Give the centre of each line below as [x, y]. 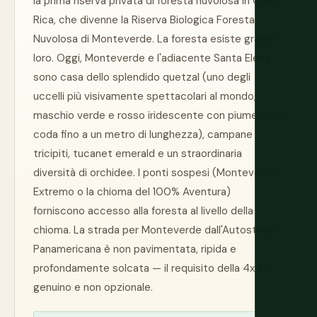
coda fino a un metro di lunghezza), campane [143, 134]
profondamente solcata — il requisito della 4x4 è [152, 268]
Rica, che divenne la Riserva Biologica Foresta [144, 20]
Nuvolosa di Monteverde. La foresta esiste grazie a [158, 39]
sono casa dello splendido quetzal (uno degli [142, 77]
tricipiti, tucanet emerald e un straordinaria [138, 154]
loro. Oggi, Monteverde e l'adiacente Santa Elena [152, 58]
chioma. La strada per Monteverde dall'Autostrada [156, 230]
